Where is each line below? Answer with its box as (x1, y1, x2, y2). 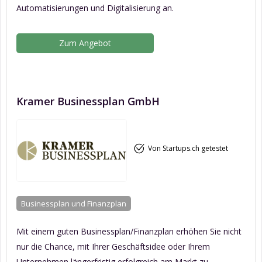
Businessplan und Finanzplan (21, 198, 126, 209)
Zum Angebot (59, 37, 112, 49)
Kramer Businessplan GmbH (16, 94, 160, 108)
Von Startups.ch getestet (147, 143, 228, 154)
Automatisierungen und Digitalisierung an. (16, 2, 174, 13)
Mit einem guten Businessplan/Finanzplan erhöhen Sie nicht (16, 225, 242, 237)
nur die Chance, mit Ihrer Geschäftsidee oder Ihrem (16, 240, 210, 252)
